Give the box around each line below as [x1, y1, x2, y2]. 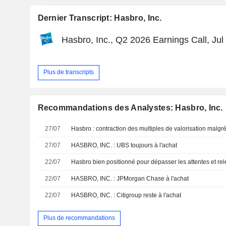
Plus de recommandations [43, 214, 115, 222]
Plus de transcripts [43, 69, 94, 76]
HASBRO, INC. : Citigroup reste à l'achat [71, 191, 182, 199]
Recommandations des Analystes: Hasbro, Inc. [37, 103, 223, 112]
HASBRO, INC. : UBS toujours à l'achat [71, 141, 178, 149]
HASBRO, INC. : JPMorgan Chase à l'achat [71, 175, 189, 182]
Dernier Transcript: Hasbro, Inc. [37, 13, 162, 22]
